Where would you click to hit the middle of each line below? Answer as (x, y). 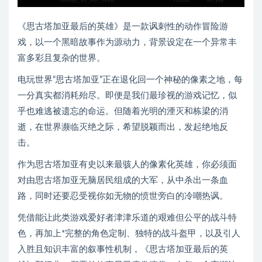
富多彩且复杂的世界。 (61, 58)
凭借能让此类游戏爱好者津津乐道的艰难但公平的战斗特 (127, 218)
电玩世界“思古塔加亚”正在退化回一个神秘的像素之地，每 (130, 80)
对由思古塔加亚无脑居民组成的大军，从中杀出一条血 (123, 181)
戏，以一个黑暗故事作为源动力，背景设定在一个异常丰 (127, 43)
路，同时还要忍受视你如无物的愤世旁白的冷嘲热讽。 (123, 196)
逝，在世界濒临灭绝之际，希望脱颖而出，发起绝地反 (123, 127)
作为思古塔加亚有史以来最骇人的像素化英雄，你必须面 (127, 165)
